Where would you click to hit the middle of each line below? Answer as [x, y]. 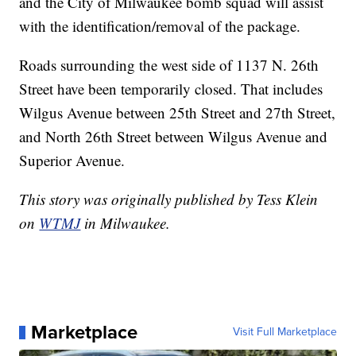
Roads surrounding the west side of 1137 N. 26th [169, 65]
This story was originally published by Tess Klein [169, 199]
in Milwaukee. [128, 223]
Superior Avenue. [72, 161]
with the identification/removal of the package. [160, 26]
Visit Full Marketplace [284, 332]
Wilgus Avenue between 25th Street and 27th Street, [178, 113]
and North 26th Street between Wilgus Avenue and [174, 137]
